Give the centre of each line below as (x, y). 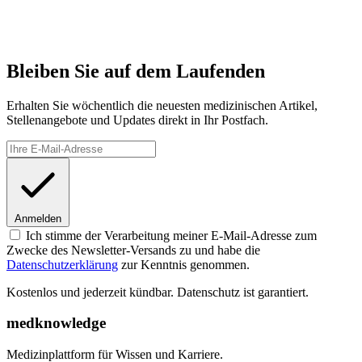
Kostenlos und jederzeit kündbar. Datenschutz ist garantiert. (158, 292)
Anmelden (38, 218)
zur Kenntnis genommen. (184, 264)
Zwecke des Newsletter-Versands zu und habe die (133, 250)
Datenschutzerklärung (62, 264)
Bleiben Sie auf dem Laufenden (136, 71)
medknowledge (56, 323)
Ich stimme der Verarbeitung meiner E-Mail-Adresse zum (171, 235)
